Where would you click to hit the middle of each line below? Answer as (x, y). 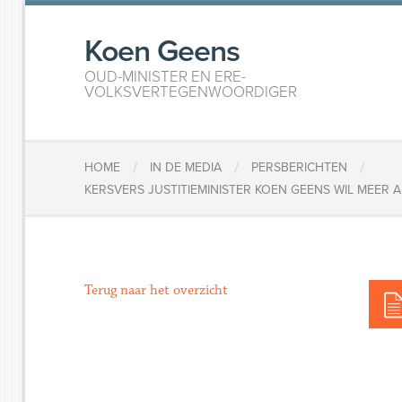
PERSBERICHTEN (300, 168)
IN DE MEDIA (186, 168)
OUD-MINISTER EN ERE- (166, 77)
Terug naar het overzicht (157, 290)
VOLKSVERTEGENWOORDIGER (191, 92)
